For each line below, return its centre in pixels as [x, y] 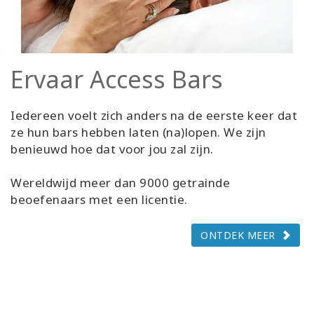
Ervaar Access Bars [117, 80]
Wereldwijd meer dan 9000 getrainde [120, 183]
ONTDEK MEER [238, 235]
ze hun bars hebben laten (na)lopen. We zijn [138, 132]
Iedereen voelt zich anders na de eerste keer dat [154, 116]
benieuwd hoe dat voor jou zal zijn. [112, 149]
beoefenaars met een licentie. [99, 200]
